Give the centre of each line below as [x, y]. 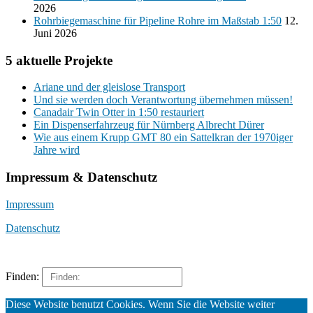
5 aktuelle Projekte [59, 60]
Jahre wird [57, 150]
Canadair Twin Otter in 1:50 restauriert [119, 112]
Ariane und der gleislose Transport [109, 87]
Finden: [22, 276]
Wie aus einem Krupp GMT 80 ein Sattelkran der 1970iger [163, 138]
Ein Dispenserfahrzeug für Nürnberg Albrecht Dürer [149, 125]
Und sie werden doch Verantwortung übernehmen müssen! [163, 100]
